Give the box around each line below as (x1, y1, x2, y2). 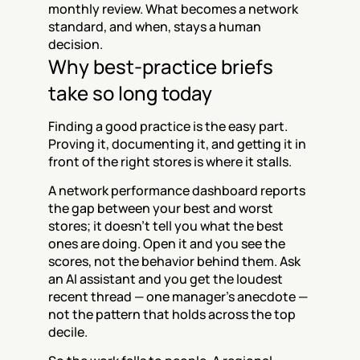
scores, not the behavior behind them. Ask (48, 252, 301, 270)
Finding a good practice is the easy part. (48, 117, 288, 135)
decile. (48, 323, 88, 341)
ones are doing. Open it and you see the (48, 235, 285, 252)
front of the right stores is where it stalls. (48, 153, 292, 170)
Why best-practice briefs (48, 53, 273, 80)
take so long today (48, 80, 212, 106)
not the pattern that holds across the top (48, 305, 296, 323)
